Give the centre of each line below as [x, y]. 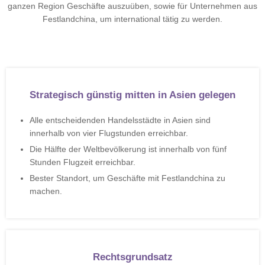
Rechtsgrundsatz [132, 257]
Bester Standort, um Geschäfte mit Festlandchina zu [127, 178]
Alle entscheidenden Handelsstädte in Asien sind [120, 120]
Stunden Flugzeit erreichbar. [83, 162]
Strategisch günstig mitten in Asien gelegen [132, 95]
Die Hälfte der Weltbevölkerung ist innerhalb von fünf [128, 149]
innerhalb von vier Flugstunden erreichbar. [109, 133]
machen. [46, 191]
